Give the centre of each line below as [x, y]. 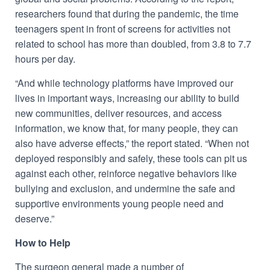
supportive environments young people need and [119, 203]
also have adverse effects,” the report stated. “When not [132, 143]
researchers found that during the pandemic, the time [127, 14]
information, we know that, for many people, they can [127, 128]
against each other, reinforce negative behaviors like [126, 173]
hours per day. [45, 59]
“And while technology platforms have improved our [124, 83]
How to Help [43, 243]
